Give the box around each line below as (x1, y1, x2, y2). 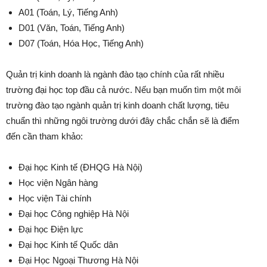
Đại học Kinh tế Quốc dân (18, 240, 118, 250)
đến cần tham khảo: (6, 131, 83, 142)
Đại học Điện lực (18, 224, 83, 235)
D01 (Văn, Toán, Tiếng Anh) (18, 23, 125, 33)
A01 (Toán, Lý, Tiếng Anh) (18, 7, 118, 18)
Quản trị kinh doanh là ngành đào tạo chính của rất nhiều (6, 69, 224, 80)
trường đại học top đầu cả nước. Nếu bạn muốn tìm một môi (6, 85, 241, 95)
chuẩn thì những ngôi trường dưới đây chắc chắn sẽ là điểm (6, 116, 240, 126)
